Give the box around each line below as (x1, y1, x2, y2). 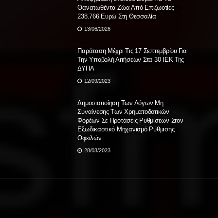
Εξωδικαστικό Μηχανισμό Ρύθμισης (77, 126, 175, 133)
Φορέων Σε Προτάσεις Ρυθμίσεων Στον (77, 117, 183, 125)
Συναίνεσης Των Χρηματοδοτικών (77, 108, 169, 116)
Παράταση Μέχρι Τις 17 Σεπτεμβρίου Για (77, 47, 187, 55)
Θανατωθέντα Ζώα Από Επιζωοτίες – (77, 3, 180, 11)
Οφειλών (77, 134, 102, 142)
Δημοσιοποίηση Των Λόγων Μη (77, 99, 163, 107)
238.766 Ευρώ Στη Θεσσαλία (77, 12, 156, 20)
